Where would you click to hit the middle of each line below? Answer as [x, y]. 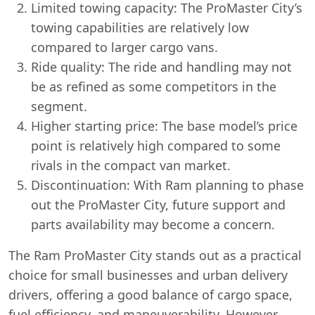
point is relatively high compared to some [156, 146]
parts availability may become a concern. [153, 224]
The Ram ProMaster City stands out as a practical [155, 255]
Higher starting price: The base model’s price [164, 126]
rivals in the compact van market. [131, 165]
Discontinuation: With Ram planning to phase [167, 185]
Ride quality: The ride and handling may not [161, 67]
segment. [59, 106]
